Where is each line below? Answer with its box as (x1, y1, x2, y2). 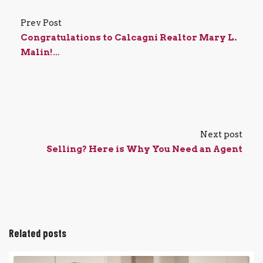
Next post (200, 129, 242, 140)
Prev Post (21, 17, 62, 28)
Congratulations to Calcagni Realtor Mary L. (21, 32, 237, 43)
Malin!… (21, 46, 59, 58)
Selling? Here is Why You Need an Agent (46, 143, 242, 154)
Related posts (9, 226, 66, 240)
